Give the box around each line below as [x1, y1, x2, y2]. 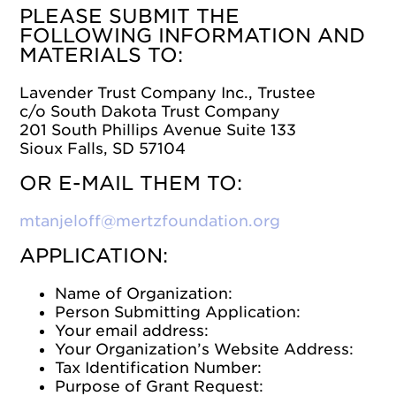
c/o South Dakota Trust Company [19, 103, 281, 120]
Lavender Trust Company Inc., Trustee [19, 84, 316, 102]
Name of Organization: [55, 285, 233, 302]
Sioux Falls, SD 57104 [19, 140, 187, 157]
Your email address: [55, 322, 209, 339]
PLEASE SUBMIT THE [19, 4, 240, 27]
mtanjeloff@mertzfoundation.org [19, 212, 281, 230]
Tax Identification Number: [55, 359, 263, 377]
